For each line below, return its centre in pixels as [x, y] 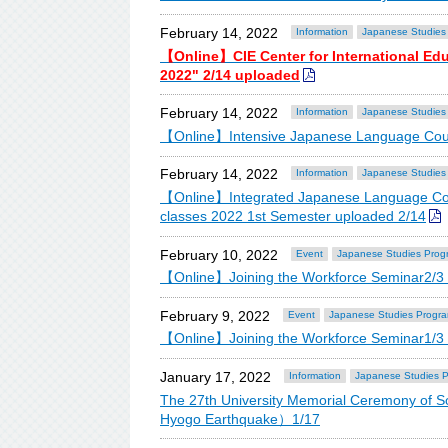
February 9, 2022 [215, 315]
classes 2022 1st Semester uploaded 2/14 [293, 216]
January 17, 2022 [215, 377]
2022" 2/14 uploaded [230, 74]
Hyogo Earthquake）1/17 [240, 418]
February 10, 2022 [219, 254]
